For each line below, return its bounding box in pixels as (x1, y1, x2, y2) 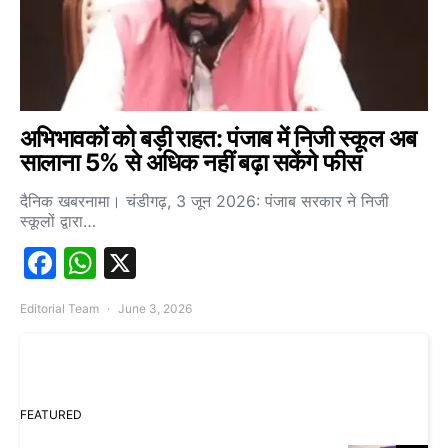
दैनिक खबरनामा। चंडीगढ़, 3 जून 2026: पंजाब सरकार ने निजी (20, 190, 389, 211)
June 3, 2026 (118, 300, 192, 316)
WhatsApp (96, 242, 254, 282)
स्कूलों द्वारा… (20, 210, 96, 231)
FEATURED (20, 406, 82, 422)
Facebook (56, 242, 205, 282)
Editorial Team (20, 300, 99, 316)
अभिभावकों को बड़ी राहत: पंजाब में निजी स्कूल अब (20, 123, 417, 153)
